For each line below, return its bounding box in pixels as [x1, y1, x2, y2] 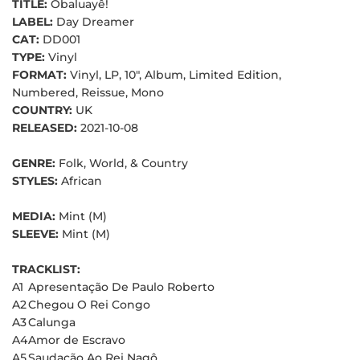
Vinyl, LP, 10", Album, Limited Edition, [70, 67, 281, 82]
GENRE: [12, 155, 59, 170]
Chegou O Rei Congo [28, 297, 150, 312]
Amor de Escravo [28, 332, 125, 347]
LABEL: [12, 14, 56, 29]
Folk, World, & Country [59, 155, 188, 170]
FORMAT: [12, 67, 70, 82]
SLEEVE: [12, 226, 62, 241]
